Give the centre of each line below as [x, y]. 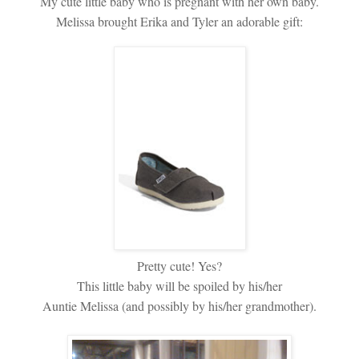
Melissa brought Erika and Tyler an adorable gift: [179, 21]
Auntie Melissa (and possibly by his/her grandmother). [179, 305]
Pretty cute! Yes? [179, 265]
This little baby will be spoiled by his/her [179, 285]
